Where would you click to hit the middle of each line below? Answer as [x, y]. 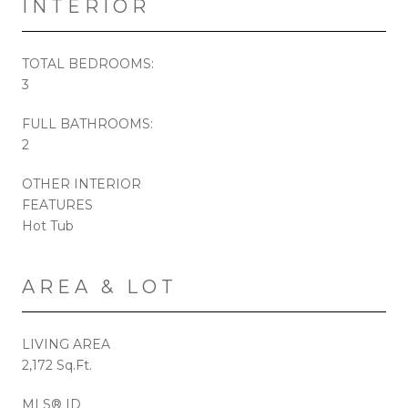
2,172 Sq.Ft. [57, 365]
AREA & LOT [100, 286]
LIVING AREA [66, 344]
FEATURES [57, 204]
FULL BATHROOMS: [87, 123]
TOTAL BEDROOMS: [88, 63]
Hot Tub [48, 225]
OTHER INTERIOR [82, 184]
